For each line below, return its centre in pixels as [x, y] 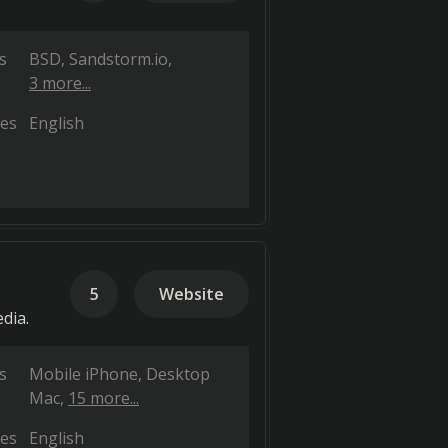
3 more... [60, 83]
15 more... [103, 398]
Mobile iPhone [83, 374]
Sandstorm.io [118, 59]
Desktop [178, 374]
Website [191, 294]
